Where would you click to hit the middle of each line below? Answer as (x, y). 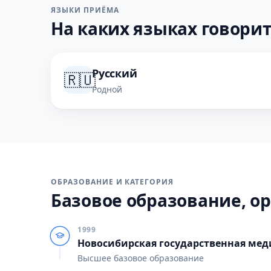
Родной (107, 89)
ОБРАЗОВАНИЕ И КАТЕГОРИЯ (113, 182)
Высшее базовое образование (141, 258)
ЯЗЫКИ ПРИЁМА (85, 10)
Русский (115, 73)
